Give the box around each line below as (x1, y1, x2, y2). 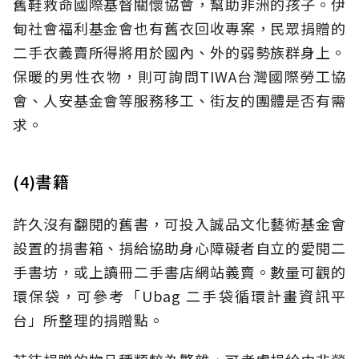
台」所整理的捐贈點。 (13, 309, 164, 331)
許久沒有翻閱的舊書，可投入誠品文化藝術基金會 (13, 213, 346, 235)
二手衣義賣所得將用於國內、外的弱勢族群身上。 (13, 42, 346, 63)
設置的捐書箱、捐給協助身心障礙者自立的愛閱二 (13, 237, 346, 259)
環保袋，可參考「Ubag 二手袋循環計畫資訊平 (13, 285, 346, 307)
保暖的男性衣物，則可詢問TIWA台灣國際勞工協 (13, 66, 346, 87)
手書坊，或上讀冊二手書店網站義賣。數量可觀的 (13, 261, 346, 283)
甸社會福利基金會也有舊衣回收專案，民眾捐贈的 (13, 18, 346, 39)
